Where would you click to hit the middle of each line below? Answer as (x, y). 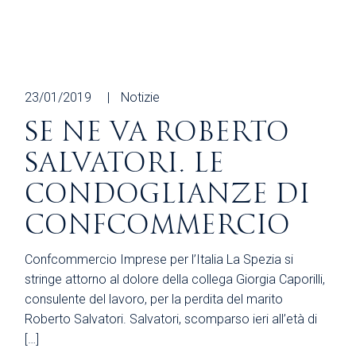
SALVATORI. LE (125, 163)
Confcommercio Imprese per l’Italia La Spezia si (159, 259)
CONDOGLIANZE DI (168, 194)
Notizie (141, 97)
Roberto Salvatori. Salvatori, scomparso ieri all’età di (171, 319)
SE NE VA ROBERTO (157, 132)
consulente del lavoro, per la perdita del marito (154, 299)
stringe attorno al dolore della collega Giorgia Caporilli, (175, 279)
